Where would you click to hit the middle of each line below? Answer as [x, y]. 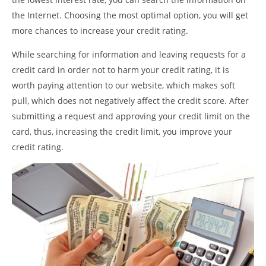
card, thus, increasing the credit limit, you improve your [122, 131]
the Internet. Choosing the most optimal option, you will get [130, 15]
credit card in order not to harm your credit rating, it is [121, 69]
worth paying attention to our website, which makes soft [123, 85]
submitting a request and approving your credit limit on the [131, 116]
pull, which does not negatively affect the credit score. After [130, 100]
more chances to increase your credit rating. [100, 30]
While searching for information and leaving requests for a [129, 54]
